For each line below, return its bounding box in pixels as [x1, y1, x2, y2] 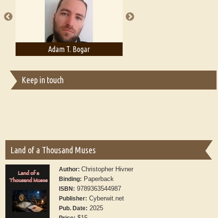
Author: [59, 166, 82, 173]
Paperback [82, 175, 114, 183]
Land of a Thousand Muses [10, 145, 96, 155]
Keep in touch [21, 75, 64, 85]
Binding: [59, 176, 82, 183]
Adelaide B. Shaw [151, 45, 200, 54]
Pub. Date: [59, 205, 88, 212]
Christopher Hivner [81, 165, 134, 173]
